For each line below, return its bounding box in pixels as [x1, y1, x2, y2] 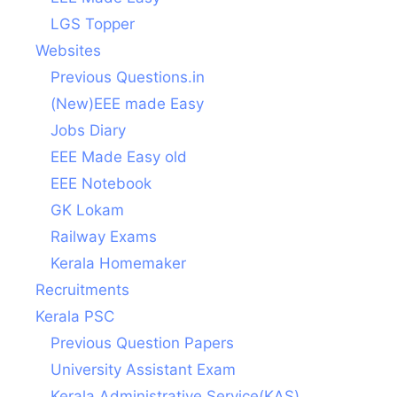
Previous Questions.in [51, 68, 205, 87]
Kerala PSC [35, 307, 114, 326]
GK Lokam [51, 201, 124, 220]
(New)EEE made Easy [51, 95, 204, 113]
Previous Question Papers [51, 334, 234, 353]
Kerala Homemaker [51, 254, 186, 273]
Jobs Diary [51, 121, 126, 140]
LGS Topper [51, 15, 135, 34]
